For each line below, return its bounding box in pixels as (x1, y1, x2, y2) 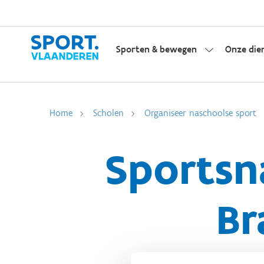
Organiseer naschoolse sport (144, 107, 256, 118)
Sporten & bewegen (116, 44, 197, 55)
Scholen (93, 107, 124, 118)
